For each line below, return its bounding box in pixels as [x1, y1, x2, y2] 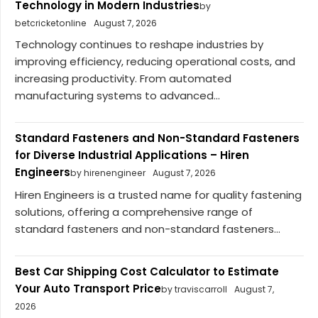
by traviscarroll [161, 283, 227, 295]
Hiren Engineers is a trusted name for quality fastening [15, 187, 302, 202]
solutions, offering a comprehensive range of [15, 204, 253, 219]
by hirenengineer [70, 167, 146, 180]
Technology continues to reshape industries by [15, 37, 263, 53]
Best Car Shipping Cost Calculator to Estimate [15, 263, 279, 279]
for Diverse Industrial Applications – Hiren [15, 148, 249, 163]
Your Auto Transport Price [15, 280, 161, 296]
